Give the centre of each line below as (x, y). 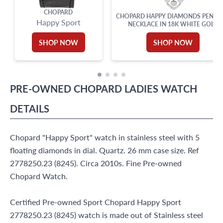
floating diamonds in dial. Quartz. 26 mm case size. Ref (105, 150)
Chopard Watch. (39, 176)
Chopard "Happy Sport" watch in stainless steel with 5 (105, 137)
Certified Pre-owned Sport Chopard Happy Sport (96, 202)
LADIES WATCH (161, 89)
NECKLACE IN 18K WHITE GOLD (173, 24)
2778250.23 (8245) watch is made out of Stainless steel (107, 215)
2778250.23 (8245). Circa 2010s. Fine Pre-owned (96, 163)
